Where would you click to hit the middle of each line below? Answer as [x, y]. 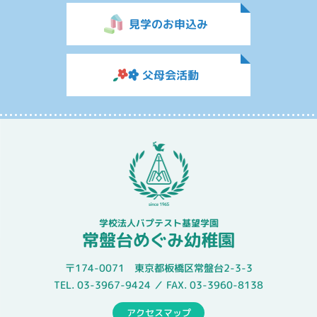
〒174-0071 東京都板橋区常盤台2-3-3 [158, 268]
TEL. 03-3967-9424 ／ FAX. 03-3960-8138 [159, 285]
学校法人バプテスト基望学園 [158, 223]
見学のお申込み [169, 24]
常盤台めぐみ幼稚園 [159, 240]
